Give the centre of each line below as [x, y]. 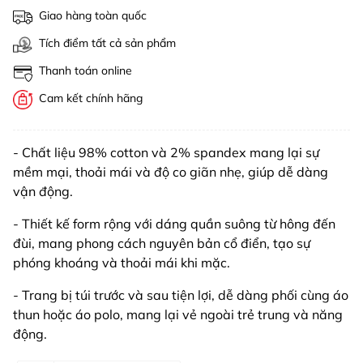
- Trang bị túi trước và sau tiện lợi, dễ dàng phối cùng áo [181, 295]
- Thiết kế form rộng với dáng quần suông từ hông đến [174, 224]
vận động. [43, 192]
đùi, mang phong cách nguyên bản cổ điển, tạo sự [162, 243]
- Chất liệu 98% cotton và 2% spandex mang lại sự [166, 153]
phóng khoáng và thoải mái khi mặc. [122, 263]
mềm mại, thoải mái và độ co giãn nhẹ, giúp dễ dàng [171, 172]
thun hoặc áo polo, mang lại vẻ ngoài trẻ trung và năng [178, 315]
